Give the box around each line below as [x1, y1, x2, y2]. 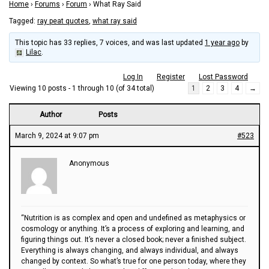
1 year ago [205, 38, 240, 47]
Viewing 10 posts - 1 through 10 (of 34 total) [10, 83, 154, 92]
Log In [123, 72, 143, 81]
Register [157, 72, 185, 81]
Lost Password [199, 72, 248, 81]
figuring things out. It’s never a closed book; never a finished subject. [21, 235, 246, 244]
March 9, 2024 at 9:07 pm [15, 131, 99, 140]
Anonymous [69, 159, 109, 168]
